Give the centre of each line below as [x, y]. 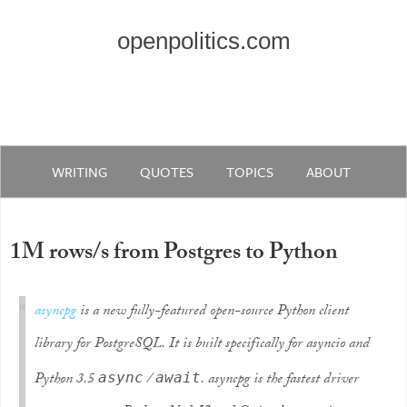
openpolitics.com [203, 41]
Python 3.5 [66, 380]
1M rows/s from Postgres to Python [174, 255]
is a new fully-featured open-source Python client [213, 312]
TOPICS [250, 172]
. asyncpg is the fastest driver [280, 380]
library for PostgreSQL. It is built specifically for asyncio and [202, 345]
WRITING [80, 172]
